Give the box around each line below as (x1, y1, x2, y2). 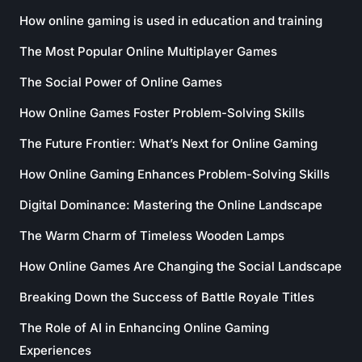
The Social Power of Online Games (19, 74, 222, 90)
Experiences (19, 343, 91, 358)
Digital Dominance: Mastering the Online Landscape (19, 197, 322, 213)
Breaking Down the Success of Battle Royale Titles (19, 289, 314, 305)
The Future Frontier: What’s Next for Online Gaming (19, 136, 318, 151)
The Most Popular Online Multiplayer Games (19, 44, 277, 59)
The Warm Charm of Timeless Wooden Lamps (19, 228, 284, 243)
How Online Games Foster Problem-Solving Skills (19, 105, 305, 120)
